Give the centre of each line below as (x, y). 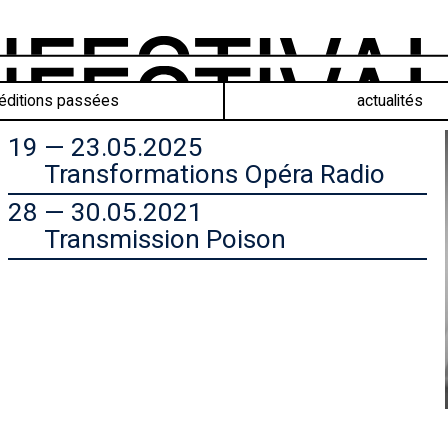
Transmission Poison (164, 239)
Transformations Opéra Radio (214, 174)
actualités (390, 100)
